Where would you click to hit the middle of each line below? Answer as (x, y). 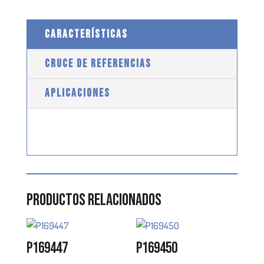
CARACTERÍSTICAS (86, 34)
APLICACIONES (77, 93)
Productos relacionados (94, 200)
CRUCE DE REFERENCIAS (98, 64)
